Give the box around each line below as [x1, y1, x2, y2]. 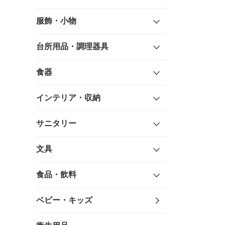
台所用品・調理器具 [36, 42, 108, 51]
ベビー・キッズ [36, 196, 92, 205]
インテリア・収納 [36, 93, 100, 102]
